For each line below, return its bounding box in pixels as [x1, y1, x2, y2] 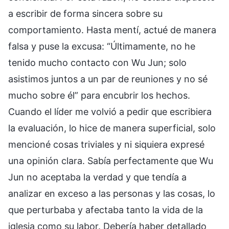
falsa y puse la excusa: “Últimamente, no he [8, 40, 195, 52]
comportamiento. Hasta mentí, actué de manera [8, 24, 216, 35]
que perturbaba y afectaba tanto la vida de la [8, 204, 203, 215]
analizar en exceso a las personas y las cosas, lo [8, 188, 215, 199]
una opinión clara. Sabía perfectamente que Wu [8, 155, 213, 166]
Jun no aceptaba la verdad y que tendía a [8, 171, 187, 182]
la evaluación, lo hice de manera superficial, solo [8, 122, 216, 133]
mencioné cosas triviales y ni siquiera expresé [8, 139, 204, 150]
